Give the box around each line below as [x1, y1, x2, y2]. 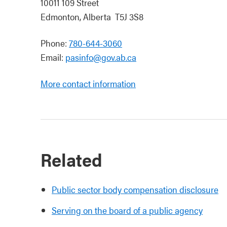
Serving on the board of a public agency [52, 204, 203, 216]
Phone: [41, 36, 69, 49]
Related [41, 146, 102, 172]
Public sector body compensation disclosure [52, 183, 218, 196]
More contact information [41, 77, 136, 90]
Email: [41, 51, 65, 63]
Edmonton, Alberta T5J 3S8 [41, 10, 143, 23]
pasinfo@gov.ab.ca [65, 51, 136, 63]
